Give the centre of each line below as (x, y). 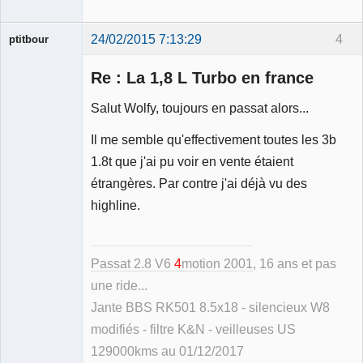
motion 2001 (217, 264)
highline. (115, 205)
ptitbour (29, 39)
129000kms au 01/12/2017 (167, 352)
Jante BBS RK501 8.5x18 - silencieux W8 (210, 308)
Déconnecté (55, 164)
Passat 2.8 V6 (132, 264)
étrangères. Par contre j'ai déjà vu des (199, 183)
